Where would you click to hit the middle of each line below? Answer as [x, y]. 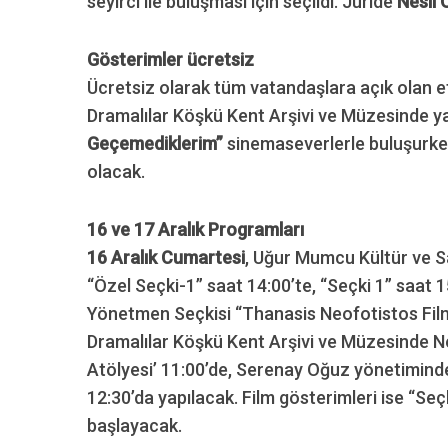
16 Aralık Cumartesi [166, 258]
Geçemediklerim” [155, 144]
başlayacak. [134, 426]
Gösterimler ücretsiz [170, 60]
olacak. [116, 172]
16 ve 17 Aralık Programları [195, 230]
